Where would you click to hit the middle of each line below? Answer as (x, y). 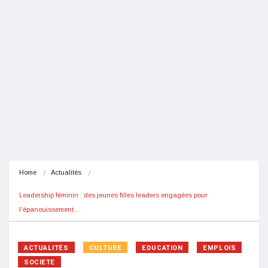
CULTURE (105, 248)
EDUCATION (162, 248)
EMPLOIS (220, 248)
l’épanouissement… (50, 209)
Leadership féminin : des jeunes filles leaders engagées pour (113, 195)
